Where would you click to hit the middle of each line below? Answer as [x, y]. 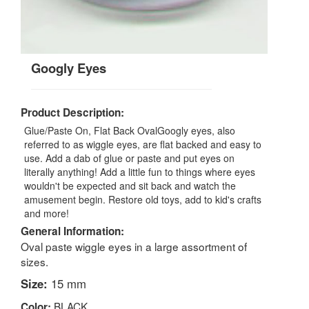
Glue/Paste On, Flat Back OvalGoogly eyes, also [130, 130]
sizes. [34, 261]
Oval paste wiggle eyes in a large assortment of [134, 246]
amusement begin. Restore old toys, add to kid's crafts [143, 199]
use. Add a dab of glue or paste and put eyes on [129, 158]
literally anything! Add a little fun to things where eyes [140, 171]
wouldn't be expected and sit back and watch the [130, 185]
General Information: [72, 231]
